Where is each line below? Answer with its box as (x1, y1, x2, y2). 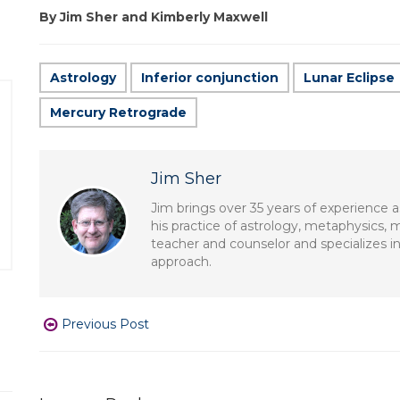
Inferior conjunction (141, 70, 279, 86)
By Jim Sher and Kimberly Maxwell (39, 9, 268, 25)
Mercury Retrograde (50, 104, 187, 121)
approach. (151, 254, 212, 270)
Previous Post (62, 316, 149, 332)
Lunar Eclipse (304, 70, 395, 86)
